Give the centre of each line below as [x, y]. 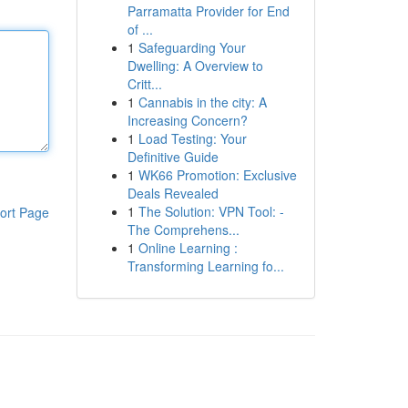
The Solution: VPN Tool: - [211, 211]
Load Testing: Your [192, 138]
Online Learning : [188, 248]
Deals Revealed [173, 193]
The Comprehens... [183, 229]
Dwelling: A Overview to [195, 66]
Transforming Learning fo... [205, 266]
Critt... [144, 84]
